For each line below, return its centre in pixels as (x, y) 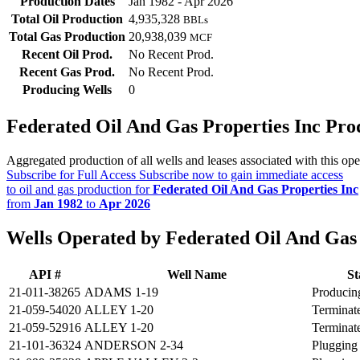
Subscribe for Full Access (71, 175)
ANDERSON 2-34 (134, 346)
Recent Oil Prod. (67, 55)
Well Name (196, 275)
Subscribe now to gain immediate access (239, 175)
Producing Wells (67, 90)
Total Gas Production (67, 37)
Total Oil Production (67, 19)
